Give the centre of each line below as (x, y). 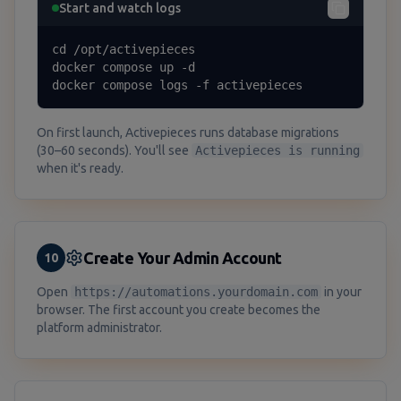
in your (341, 292)
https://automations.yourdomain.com (196, 292)
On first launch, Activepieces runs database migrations (188, 132)
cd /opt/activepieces (124, 49)
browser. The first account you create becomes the (179, 310)
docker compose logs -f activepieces (177, 85)
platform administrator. (99, 328)
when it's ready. (80, 168)
